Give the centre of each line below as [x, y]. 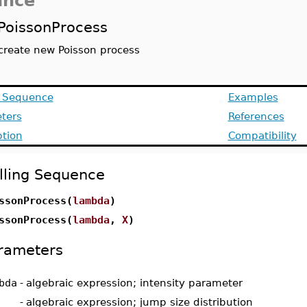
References [256, 116]
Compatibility [262, 135]
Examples [253, 97]
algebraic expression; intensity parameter [134, 283]
